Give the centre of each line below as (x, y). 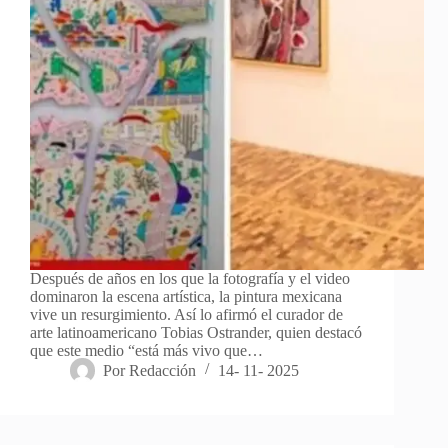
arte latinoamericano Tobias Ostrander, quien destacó (196, 332)
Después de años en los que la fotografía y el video (190, 278)
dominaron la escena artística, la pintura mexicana (186, 296)
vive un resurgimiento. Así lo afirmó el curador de (186, 314)
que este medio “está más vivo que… (146, 350)
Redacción (163, 370)
